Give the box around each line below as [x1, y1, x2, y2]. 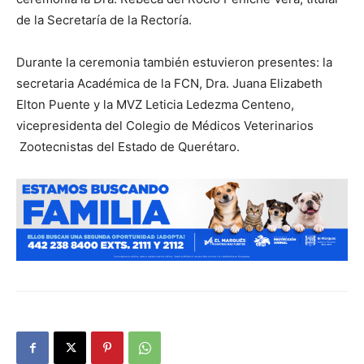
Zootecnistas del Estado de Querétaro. [16, 139, 240, 154]
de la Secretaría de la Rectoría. [16, 12, 192, 28]
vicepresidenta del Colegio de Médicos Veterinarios [16, 118, 314, 133]
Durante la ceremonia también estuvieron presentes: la [16, 54, 332, 70]
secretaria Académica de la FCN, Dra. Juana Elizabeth [16, 76, 323, 91]
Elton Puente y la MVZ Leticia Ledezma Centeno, [16, 97, 294, 112]
